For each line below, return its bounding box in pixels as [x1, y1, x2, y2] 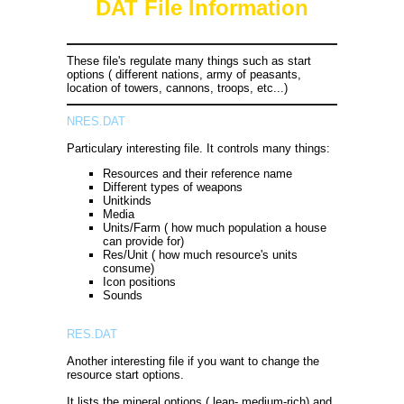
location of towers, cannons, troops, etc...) [67, 81, 288, 95]
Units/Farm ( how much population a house [103, 221, 326, 234]
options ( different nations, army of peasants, [67, 68, 301, 81]
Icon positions [103, 275, 176, 289]
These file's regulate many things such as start [67, 54, 311, 68]
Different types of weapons [103, 180, 243, 194]
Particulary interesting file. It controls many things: [67, 142, 330, 155]
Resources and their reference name [103, 167, 292, 180]
